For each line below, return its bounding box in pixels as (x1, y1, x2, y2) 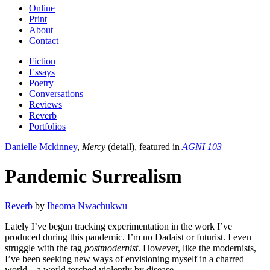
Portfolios (29, 121, 66, 131)
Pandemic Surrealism (5, 165, 182, 187)
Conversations (29, 88, 83, 99)
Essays (29, 66, 55, 77)
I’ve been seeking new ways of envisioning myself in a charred (5, 253, 244, 264)
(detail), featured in (105, 141, 182, 152)
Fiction (29, 55, 55, 66)
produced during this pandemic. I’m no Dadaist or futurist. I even (5, 231, 251, 242)
